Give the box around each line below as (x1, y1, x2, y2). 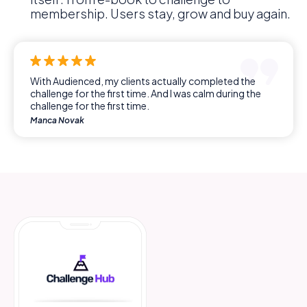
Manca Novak (30, 114, 84, 125)
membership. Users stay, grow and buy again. (30, 5, 291, 21)
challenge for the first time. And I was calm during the (30, 86, 261, 99)
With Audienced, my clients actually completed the (30, 74, 256, 87)
